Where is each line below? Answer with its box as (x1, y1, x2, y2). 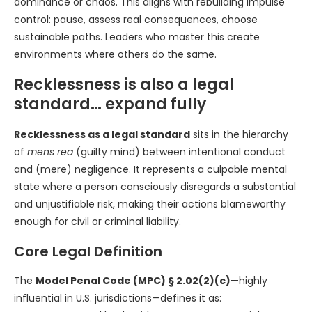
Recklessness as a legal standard (14, 127, 190, 141)
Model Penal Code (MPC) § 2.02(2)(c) (36, 274, 231, 288)
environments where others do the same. (14, 47, 217, 61)
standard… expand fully (14, 93, 206, 115)
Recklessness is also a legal (14, 74, 234, 95)
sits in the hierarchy (190, 127, 288, 141)
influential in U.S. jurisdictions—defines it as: (14, 291, 221, 305)
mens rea (27, 145, 73, 159)
